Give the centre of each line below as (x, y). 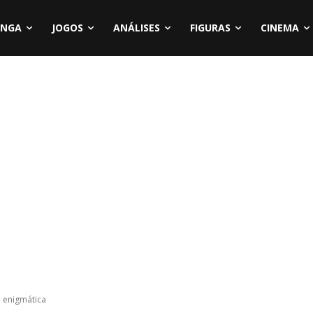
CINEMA (280, 28)
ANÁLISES (137, 28)
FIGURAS (210, 28)
